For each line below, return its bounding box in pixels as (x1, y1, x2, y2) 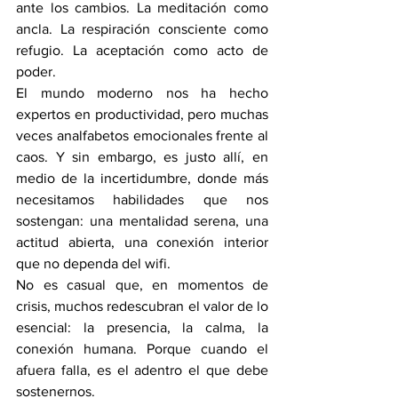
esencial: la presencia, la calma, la (16, 320, 268, 336)
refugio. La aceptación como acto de (16, 43, 268, 59)
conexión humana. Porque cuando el (16, 341, 268, 357)
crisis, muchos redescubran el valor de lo (16, 298, 268, 314)
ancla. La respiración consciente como (16, 21, 268, 37)
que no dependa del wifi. (16, 256, 171, 272)
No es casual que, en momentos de (16, 277, 268, 293)
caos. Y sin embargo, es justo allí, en (16, 149, 268, 165)
